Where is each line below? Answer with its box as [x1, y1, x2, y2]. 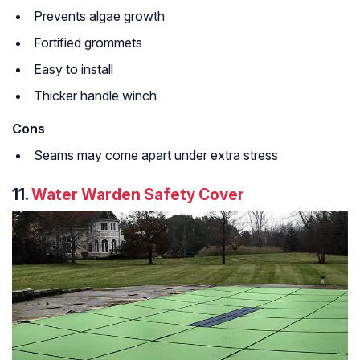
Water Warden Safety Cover [31, 184, 244, 204]
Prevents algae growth [34, 7, 165, 24]
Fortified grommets [34, 34, 142, 51]
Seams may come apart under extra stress [34, 146, 278, 163]
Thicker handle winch [34, 87, 157, 104]
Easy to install [34, 60, 113, 77]
